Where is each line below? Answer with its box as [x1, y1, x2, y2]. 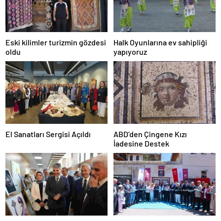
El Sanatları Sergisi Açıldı [5, 129, 91, 139]
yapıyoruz [113, 46, 147, 56]
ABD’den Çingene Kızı [113, 129, 187, 139]
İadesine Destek [113, 139, 169, 148]
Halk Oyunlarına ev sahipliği [113, 37, 207, 47]
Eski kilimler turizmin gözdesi [5, 37, 106, 47]
